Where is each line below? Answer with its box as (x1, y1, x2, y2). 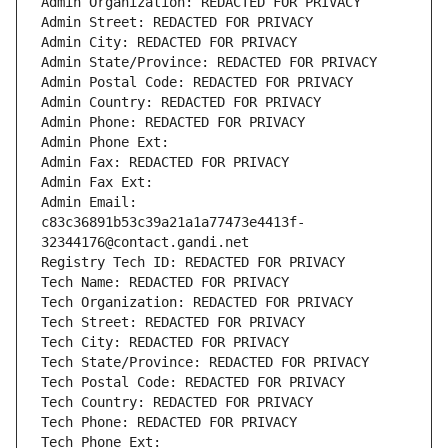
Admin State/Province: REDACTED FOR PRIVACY (41, 54, 377, 71)
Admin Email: (41, 194, 137, 211)
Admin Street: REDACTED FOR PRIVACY (41, 14, 313, 31)
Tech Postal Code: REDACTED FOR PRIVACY (41, 374, 345, 391)
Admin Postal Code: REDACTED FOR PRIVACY (41, 74, 353, 91)
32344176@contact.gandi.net (41, 234, 249, 251)
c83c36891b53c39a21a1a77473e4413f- (41, 214, 305, 231)
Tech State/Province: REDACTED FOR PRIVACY (41, 354, 369, 371)
